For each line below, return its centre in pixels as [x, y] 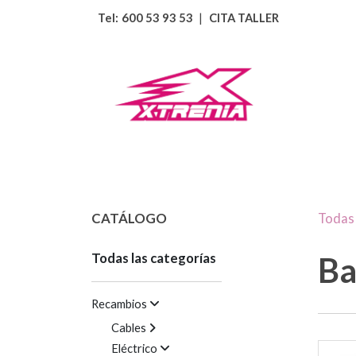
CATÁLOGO [129, 218]
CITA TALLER [244, 17]
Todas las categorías [153, 257]
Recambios [119, 304]
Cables [128, 327]
